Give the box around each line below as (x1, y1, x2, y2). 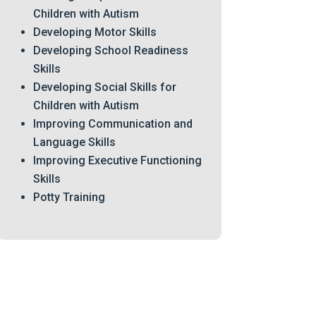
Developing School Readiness (32, 44, 188, 57)
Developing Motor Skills (32, 25, 157, 39)
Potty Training (32, 190, 105, 204)
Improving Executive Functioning (32, 154, 202, 167)
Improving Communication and (32, 117, 193, 130)
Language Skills (32, 135, 116, 149)
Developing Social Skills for (32, 80, 176, 94)
